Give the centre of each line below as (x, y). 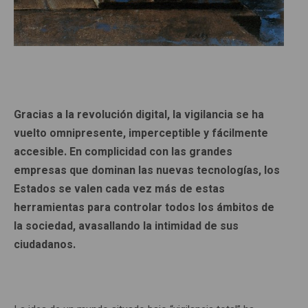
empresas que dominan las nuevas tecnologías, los (147, 170)
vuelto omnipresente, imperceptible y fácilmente (141, 133)
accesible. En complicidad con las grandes (123, 152)
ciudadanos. (45, 245)
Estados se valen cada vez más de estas (119, 189)
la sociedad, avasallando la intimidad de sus (126, 226)
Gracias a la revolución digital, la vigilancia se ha (139, 115)
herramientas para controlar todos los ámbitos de (144, 208)
